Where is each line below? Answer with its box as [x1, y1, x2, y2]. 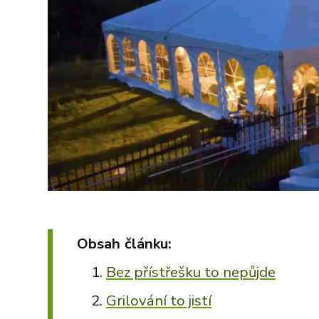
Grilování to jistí [105, 290, 211, 310]
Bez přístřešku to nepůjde [105, 261, 276, 282]
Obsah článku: [77, 233, 172, 253]
